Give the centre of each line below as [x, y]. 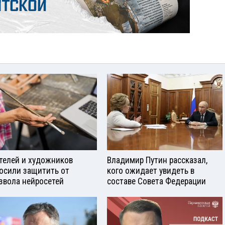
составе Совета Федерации [156, 182]
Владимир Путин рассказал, [157, 160]
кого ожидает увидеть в [151, 171]
